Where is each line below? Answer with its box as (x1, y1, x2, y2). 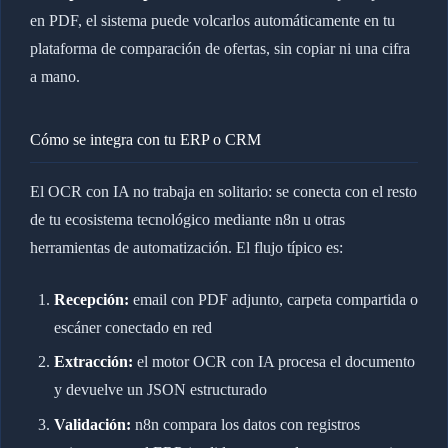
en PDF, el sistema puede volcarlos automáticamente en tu (29, 12, 395, 30)
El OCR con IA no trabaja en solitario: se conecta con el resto (29, 183, 417, 201)
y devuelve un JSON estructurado (53, 381, 267, 399)
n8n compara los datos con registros (130, 415, 360, 433)
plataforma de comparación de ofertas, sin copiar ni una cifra (29, 40, 410, 58)
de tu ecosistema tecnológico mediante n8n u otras (29, 211, 345, 229)
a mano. (29, 68, 80, 86)
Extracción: (53, 353, 133, 371)
